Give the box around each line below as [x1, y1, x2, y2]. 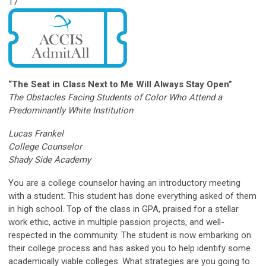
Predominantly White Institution [8, 104, 133, 116]
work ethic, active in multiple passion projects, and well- [8, 216, 224, 227]
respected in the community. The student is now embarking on [8, 229, 251, 240]
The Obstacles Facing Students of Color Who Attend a [8, 91, 222, 103]
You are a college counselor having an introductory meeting [8, 177, 240, 188]
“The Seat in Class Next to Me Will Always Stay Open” [8, 78, 232, 90]
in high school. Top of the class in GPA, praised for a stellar [8, 203, 239, 214]
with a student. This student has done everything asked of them [8, 190, 256, 201]
